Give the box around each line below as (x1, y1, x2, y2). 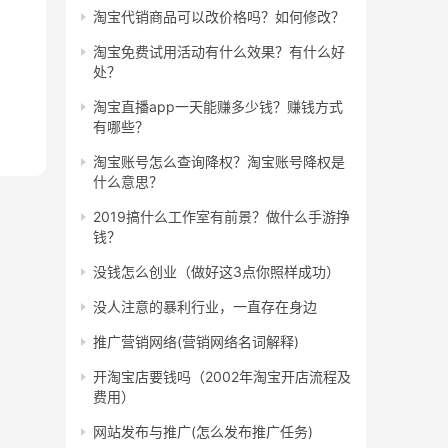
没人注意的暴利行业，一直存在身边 (93, 298, 317, 315)
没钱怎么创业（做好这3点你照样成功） (93, 263, 340, 280)
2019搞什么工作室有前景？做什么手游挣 (93, 208, 350, 225)
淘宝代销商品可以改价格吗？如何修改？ (93, 8, 345, 25)
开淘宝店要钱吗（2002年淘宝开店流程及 (93, 368, 351, 385)
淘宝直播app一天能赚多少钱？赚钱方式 (93, 98, 343, 115)
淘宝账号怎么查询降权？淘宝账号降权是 (93, 153, 345, 170)
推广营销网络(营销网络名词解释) (93, 333, 299, 350)
